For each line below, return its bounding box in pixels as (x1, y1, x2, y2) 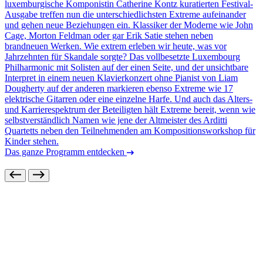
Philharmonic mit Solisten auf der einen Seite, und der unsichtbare (5, 62, 248, 72)
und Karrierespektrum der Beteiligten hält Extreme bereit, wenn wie (5, 104, 255, 114)
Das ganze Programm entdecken (5, 146, 127, 157)
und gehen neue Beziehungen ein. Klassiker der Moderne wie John (5, 19, 253, 30)
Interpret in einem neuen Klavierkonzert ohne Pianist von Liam (5, 72, 238, 83)
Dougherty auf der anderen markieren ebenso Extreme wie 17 (5, 83, 233, 93)
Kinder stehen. (5, 136, 59, 146)
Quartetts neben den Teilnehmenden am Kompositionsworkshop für (5, 125, 255, 136)
